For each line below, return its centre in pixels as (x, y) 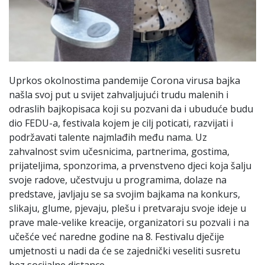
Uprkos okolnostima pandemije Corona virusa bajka (125, 80)
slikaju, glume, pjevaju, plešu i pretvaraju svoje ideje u (127, 208)
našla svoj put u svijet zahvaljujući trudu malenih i (119, 94)
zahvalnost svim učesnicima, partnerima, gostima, (119, 151)
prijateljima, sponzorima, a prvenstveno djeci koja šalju (130, 165)
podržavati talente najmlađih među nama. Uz (108, 137)
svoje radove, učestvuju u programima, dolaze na (118, 180)
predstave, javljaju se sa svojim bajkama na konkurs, (125, 194)
